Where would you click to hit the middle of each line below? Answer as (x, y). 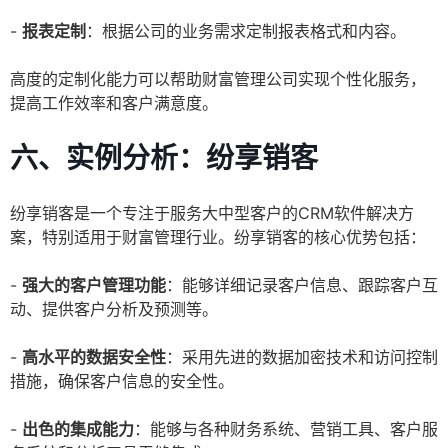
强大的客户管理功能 (94, 285)
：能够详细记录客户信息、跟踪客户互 (302, 285)
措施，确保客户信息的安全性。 (122, 381)
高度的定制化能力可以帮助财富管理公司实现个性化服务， (218, 79)
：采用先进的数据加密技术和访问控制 (302, 357)
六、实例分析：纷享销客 (164, 158)
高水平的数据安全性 (94, 357)
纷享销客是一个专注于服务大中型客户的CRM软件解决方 (212, 213)
